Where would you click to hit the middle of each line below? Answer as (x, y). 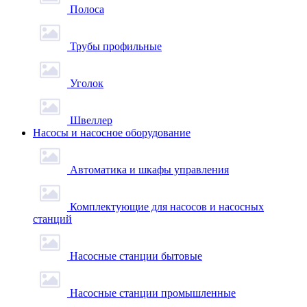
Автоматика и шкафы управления (149, 170)
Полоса (87, 9)
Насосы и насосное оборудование (112, 133)
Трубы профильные (116, 46)
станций (52, 219)
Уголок (87, 83)
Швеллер (91, 120)
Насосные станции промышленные (153, 293)
